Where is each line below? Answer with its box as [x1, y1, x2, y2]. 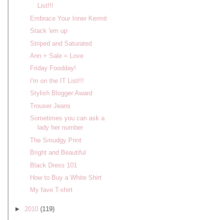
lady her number [37, 124, 83, 132]
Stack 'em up [29, 27, 67, 35]
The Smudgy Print [29, 136, 82, 144]
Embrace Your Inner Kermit [29, 14, 107, 22]
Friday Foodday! [29, 64, 76, 72]
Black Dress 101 [29, 161, 77, 169]
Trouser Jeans [29, 102, 71, 110]
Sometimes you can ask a [29, 114, 105, 122]
